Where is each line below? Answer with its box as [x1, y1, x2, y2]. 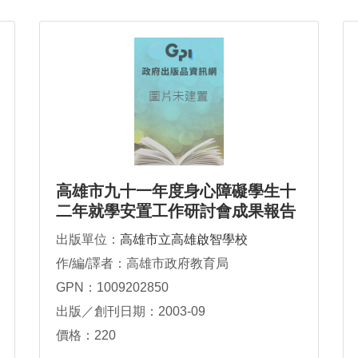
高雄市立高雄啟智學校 [120, 233, 248, 247]
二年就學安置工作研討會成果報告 [56, 202, 296, 221]
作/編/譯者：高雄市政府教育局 [56, 257, 229, 271]
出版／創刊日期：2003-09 [56, 304, 205, 319]
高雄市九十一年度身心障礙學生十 [56, 182, 296, 201]
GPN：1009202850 [56, 280, 169, 295]
